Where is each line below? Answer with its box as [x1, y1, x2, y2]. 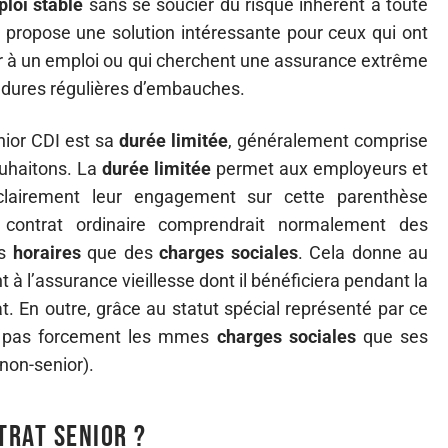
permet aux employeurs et [211, 158, 428, 179]
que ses [355, 326, 429, 347]
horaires [12, 242, 81, 263]
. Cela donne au [297, 242, 428, 263]
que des [80, 242, 159, 263]
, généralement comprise [228, 130, 428, 151]
